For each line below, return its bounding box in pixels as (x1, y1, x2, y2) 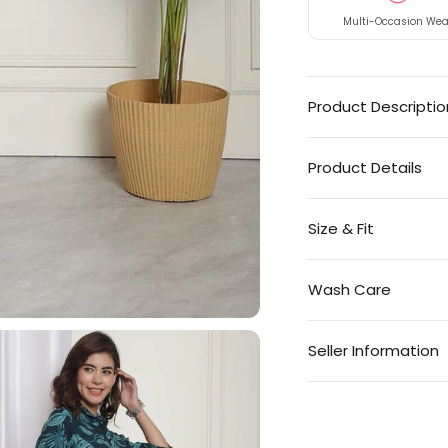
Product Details (308, 157, 422, 178)
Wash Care (308, 279, 391, 300)
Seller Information (308, 340, 439, 361)
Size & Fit (308, 218, 374, 239)
